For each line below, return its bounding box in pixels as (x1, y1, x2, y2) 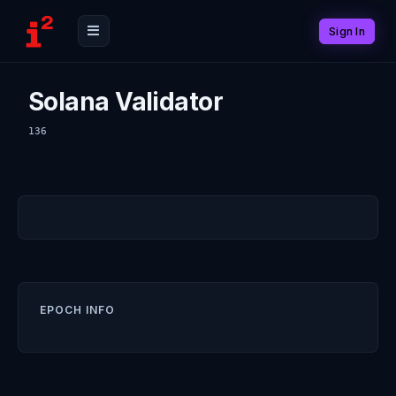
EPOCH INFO (40, 303, 115, 316)
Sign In (329, 24, 365, 38)
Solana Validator (28, 87, 224, 117)
